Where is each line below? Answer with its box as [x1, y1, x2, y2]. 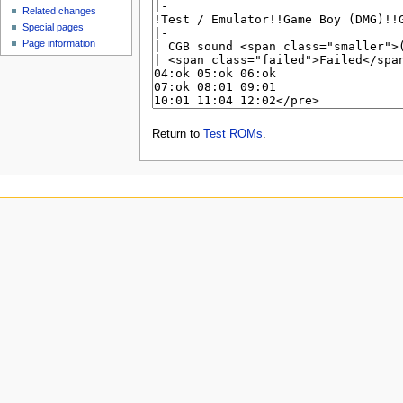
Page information [22, 38, 96, 49]
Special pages [22, 22, 85, 33]
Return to [151, 128, 203, 141]
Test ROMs [202, 128, 263, 141]
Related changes [22, 5, 97, 17]
